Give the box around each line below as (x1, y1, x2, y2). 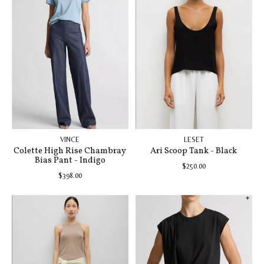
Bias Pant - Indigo (34, 154, 105, 167)
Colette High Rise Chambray (14, 145, 127, 157)
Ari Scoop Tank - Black (150, 145, 237, 157)
